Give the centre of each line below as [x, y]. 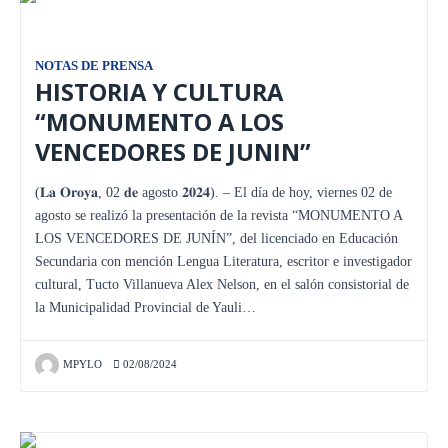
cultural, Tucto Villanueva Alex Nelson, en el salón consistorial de [222, 284]
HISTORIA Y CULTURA [159, 91]
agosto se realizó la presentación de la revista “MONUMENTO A [218, 215]
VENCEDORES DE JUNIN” [173, 151]
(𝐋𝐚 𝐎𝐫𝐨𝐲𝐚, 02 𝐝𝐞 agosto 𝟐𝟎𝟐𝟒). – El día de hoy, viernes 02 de [213, 192]
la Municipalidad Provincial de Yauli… [145, 307]
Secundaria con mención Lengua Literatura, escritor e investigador [223, 261]
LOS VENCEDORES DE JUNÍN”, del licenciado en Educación [216, 238]
